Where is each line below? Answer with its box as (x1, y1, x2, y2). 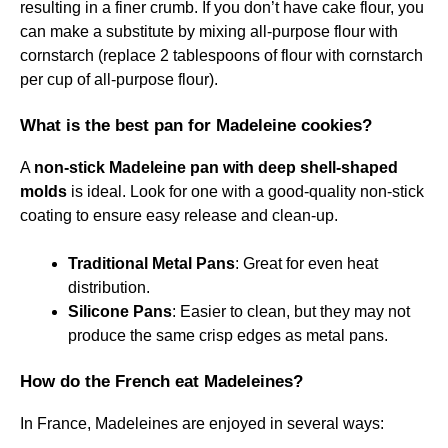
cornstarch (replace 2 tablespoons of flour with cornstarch (20, 46, 423, 64)
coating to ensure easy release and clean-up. (20, 206, 338, 224)
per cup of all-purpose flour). (20, 70, 218, 88)
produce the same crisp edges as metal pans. (68, 326, 388, 344)
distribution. (68, 278, 150, 296)
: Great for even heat (235, 254, 378, 272)
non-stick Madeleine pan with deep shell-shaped (34, 158, 398, 176)
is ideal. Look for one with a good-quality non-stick (67, 182, 424, 200)
